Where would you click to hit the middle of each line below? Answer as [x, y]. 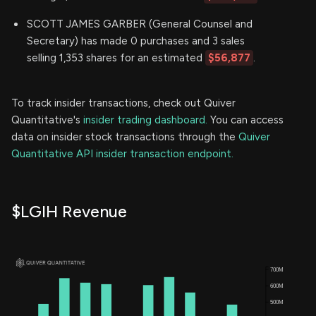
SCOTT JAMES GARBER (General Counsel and [140, 24]
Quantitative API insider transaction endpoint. [122, 153]
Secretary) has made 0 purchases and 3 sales [136, 41]
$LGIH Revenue [69, 211]
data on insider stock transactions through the [125, 136]
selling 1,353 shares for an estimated [116, 57]
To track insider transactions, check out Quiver [123, 103]
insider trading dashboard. [145, 120]
